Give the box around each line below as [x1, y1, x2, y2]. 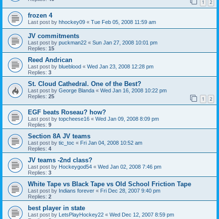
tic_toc [59, 140, 74, 146]
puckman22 [59, 39, 87, 45]
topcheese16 [59, 116, 89, 122]
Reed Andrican [28, 56, 72, 64]
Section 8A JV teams [28, 132, 90, 140]
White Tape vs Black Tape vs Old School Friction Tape [28, 180, 191, 188]
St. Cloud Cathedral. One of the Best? [28, 80, 141, 88]
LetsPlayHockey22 [59, 212, 104, 218]
